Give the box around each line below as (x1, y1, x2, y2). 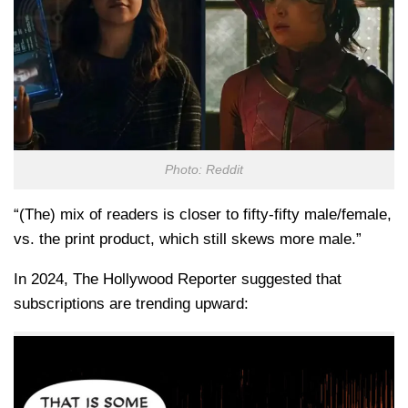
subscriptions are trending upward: (14, 294, 249, 312)
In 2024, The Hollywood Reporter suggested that (14, 270, 342, 288)
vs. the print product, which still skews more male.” (14, 229, 362, 248)
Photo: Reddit (165, 162, 243, 177)
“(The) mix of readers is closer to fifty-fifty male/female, (14, 205, 392, 223)
